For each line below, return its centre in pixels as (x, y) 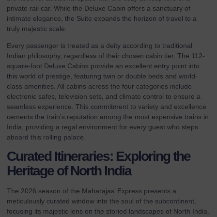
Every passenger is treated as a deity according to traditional (100, 46)
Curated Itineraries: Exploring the (99, 156)
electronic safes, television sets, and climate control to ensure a (104, 97)
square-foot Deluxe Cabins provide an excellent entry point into (103, 66)
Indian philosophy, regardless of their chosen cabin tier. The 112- (106, 56)
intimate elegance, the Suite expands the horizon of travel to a (102, 18)
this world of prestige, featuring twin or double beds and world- (102, 76)
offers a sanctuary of (158, 8)
